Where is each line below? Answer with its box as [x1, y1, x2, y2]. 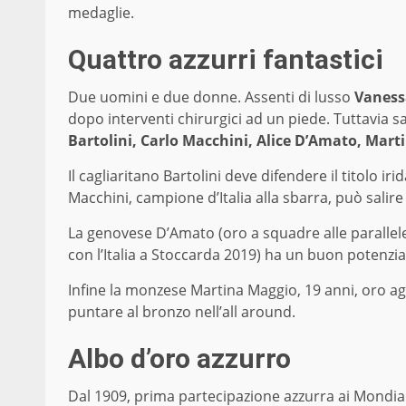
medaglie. [68, 2, 134, 23]
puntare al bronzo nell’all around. [68, 301, 295, 322]
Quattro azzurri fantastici [68, 43, 383, 75]
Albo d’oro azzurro [68, 342, 291, 374]
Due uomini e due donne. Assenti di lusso [68, 86, 354, 107]
